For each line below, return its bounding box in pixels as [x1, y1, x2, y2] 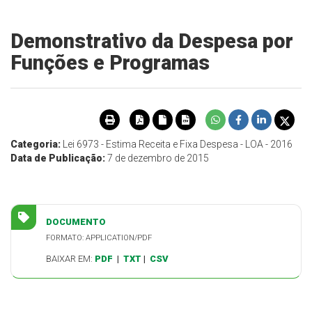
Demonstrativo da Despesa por [10, 29, 293, 53]
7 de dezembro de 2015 [107, 153, 209, 164]
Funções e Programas [10, 51, 210, 75]
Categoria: [10, 139, 63, 150]
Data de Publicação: [10, 153, 107, 164]
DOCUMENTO [46, 217, 106, 228]
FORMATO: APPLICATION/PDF [46, 233, 152, 243]
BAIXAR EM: [46, 253, 93, 265]
